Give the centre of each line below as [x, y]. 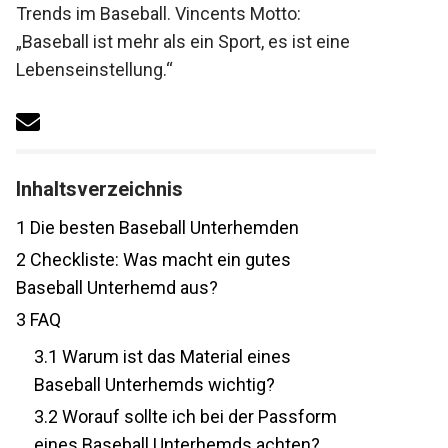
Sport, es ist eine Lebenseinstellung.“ [152, 69]
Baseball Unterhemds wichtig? [144, 385]
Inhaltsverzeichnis [89, 189]
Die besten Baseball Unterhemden [152, 228]
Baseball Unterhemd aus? [106, 288]
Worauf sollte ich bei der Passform [187, 417]
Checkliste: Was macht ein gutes [148, 260]
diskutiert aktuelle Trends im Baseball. [155, 13]
